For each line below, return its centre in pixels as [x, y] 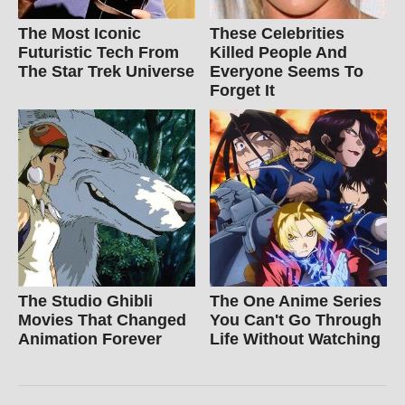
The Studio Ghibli [85, 301]
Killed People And [279, 52]
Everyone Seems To [287, 71]
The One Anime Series [296, 301]
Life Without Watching [296, 339]
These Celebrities [278, 33]
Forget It [243, 90]
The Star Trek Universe [106, 71]
